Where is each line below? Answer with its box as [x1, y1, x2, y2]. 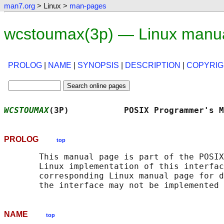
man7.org [4, 1, 35, 10]
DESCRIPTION [125, 61, 180, 70]
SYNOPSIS [77, 61, 119, 70]
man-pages [69, 1, 106, 10]
